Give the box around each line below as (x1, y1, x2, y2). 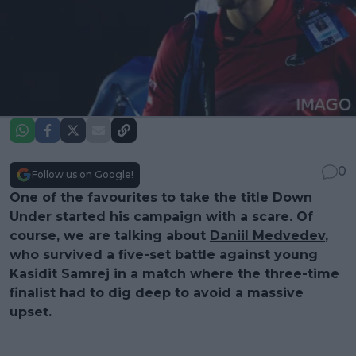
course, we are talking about (10, 227, 210, 243)
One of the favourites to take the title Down (10, 189, 312, 205)
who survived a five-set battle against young (10, 246, 318, 262)
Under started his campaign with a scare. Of (10, 208, 313, 224)
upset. (10, 304, 52, 319)
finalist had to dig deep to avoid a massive (10, 284, 304, 300)
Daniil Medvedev (210, 227, 325, 243)
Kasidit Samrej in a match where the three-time (10, 265, 339, 281)
